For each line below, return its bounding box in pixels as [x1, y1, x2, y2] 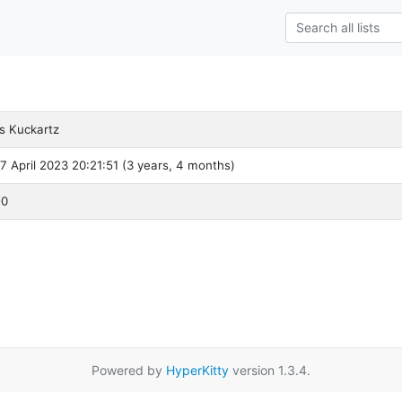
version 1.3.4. [229, 362, 310, 378]
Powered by [92, 362, 166, 378]
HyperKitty [166, 362, 229, 378]
